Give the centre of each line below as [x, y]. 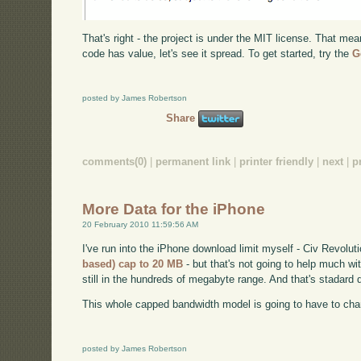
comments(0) [115, 162]
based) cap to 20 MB [133, 263]
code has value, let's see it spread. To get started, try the [218, 53]
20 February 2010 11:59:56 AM [141, 224]
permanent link [193, 162]
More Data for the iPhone [174, 209]
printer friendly [277, 162]
